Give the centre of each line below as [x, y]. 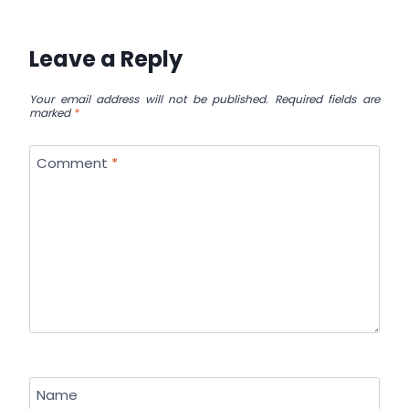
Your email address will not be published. [149, 99]
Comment [73, 163]
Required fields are [327, 99]
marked [51, 113]
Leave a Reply [106, 59]
